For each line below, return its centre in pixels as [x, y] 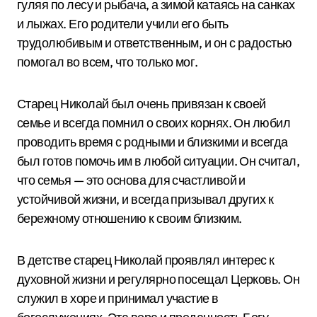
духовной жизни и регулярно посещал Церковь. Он [158, 279]
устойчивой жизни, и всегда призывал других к [145, 199]
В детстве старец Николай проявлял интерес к [146, 260]
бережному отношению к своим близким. [129, 218]
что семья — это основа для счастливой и [131, 180]
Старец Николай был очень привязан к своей [142, 104]
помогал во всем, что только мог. [108, 62]
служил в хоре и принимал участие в [118, 298]
